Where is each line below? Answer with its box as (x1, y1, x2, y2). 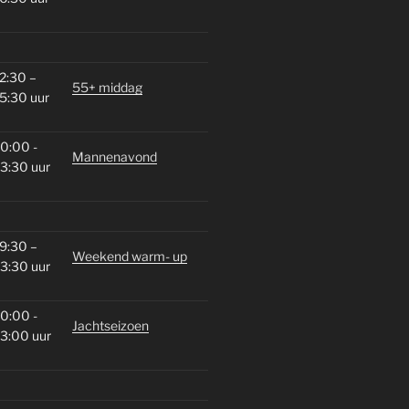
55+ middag (71, 79, 142, 95)
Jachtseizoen (71, 317, 149, 333)
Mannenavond (71, 148, 157, 164)
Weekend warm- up (71, 247, 187, 264)
